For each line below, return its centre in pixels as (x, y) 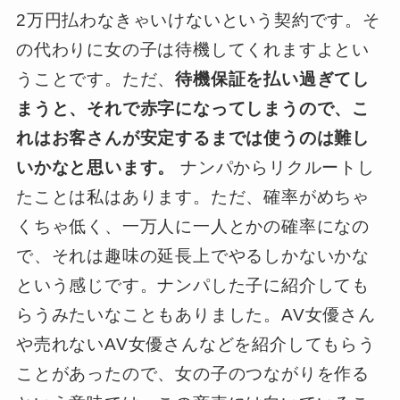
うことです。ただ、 (96, 79)
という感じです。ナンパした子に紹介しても (193, 286)
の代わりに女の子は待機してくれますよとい (193, 50)
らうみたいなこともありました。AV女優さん (196, 315)
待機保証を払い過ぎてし (273, 79)
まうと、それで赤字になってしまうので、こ (193, 109)
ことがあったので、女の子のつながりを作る (193, 374)
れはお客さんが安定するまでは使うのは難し (193, 138)
